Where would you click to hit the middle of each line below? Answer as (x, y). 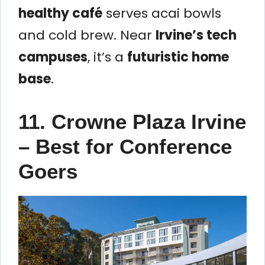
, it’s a (107, 57)
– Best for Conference (125, 146)
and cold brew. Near (87, 35)
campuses (53, 57)
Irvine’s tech (196, 35)
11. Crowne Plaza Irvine (132, 121)
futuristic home (178, 57)
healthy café (60, 13)
